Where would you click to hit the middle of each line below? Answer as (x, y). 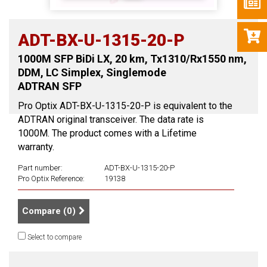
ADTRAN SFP (50, 86)
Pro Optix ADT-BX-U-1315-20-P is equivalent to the (125, 106)
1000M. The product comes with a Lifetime (107, 133)
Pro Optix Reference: (51, 178)
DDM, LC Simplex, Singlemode (92, 72)
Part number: (40, 168)
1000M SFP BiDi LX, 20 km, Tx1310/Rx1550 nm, (132, 59)
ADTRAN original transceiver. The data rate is (111, 119)
